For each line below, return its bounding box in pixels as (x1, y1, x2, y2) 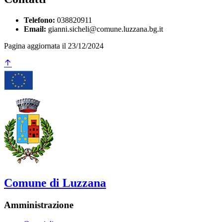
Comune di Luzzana (4, 176, 106, 189)
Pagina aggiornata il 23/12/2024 (4, 41, 104, 50)
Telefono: (24, 15, 55, 24)
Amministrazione (4, 199, 73, 210)
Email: (24, 24, 46, 33)
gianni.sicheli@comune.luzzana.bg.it (46, 24, 163, 33)
